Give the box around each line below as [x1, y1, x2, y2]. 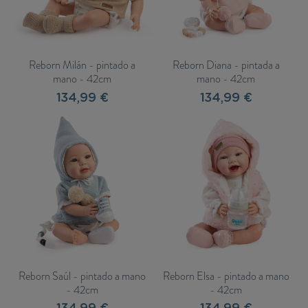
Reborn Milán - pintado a [29, 56, 135, 73]
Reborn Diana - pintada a [172, 56, 280, 73]
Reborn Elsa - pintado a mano [162, 267, 289, 284]
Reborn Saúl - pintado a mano [19, 267, 146, 284]
